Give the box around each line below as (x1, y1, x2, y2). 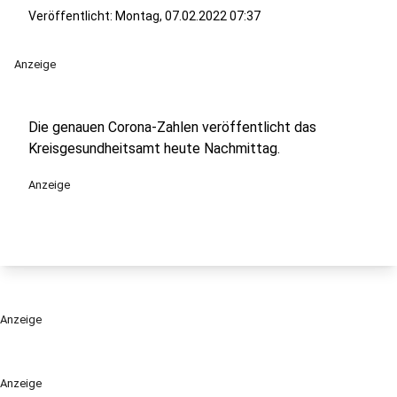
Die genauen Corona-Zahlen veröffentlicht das (28, 119, 316, 136)
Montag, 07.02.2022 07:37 (115, 9, 261, 23)
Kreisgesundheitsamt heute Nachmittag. (28, 140, 280, 157)
